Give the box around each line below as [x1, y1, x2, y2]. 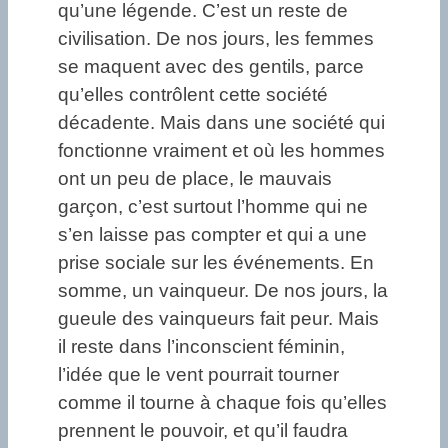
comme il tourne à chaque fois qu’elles [58, 391, 387, 413]
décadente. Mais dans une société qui [58, 111, 385, 133]
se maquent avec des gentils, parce [58, 55, 364, 77]
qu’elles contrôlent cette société [58, 83, 328, 105]
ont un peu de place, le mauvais [58, 167, 332, 189]
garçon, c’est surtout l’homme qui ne [58, 195, 368, 217]
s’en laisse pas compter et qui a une [58, 223, 367, 245]
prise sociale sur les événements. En [58, 251, 374, 273]
